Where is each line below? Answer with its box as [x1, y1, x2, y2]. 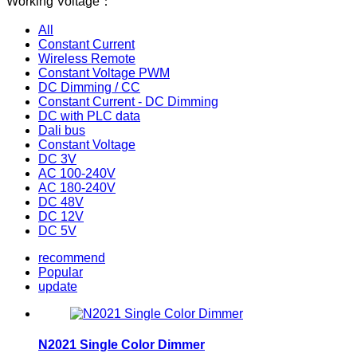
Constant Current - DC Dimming [38, 94, 218, 108]
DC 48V [38, 194, 84, 209]
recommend [38, 250, 105, 265]
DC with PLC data [38, 108, 140, 123]
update [38, 279, 77, 293]
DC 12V [38, 209, 84, 223]
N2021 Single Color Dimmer [38, 338, 205, 352]
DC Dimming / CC [38, 80, 140, 94]
